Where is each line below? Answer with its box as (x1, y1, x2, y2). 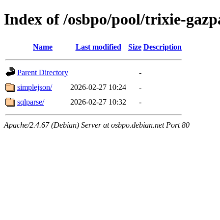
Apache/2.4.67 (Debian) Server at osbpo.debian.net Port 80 (4, 120, 190, 129)
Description (143, 42, 182, 51)
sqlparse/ (17, 97, 44, 106)
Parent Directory (17, 68, 68, 77)
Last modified (75, 42, 121, 51)
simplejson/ (17, 82, 52, 91)
